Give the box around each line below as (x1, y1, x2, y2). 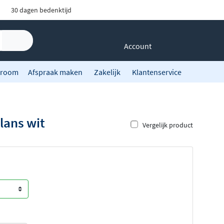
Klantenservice (132, 66, 181, 77)
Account (124, 41, 151, 51)
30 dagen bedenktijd (9, 5, 72, 14)
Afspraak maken (28, 66, 82, 77)
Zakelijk (94, 66, 120, 77)
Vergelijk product (142, 120, 193, 130)
